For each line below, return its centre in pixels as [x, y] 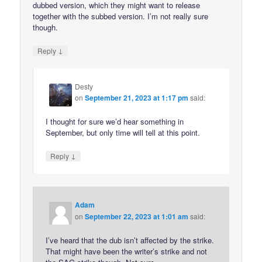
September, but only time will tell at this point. [123, 133]
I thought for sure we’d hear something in [115, 122]
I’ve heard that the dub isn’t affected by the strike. [130, 240]
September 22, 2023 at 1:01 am [137, 216]
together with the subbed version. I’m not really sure [121, 16]
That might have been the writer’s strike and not [127, 251]
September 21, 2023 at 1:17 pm [137, 98]
